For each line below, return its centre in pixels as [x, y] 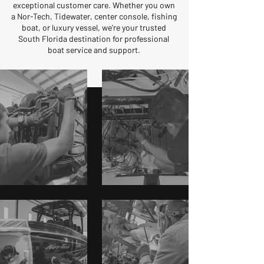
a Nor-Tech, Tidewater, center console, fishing [94, 16]
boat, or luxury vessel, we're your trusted [94, 27]
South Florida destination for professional [94, 39]
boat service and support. [94, 50]
